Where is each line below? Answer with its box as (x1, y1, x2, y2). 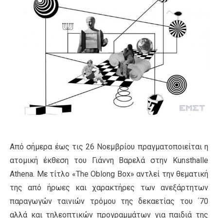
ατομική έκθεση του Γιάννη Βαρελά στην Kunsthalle (10, 156, 208, 165)
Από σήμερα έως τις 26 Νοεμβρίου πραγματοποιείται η (10, 142, 208, 152)
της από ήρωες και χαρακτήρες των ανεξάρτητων (10, 183, 208, 193)
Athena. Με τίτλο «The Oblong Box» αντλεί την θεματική (10, 169, 208, 179)
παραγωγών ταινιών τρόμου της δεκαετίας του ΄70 (10, 197, 208, 206)
